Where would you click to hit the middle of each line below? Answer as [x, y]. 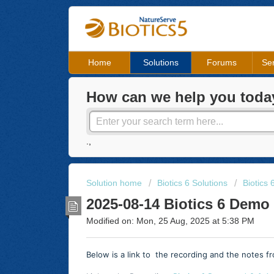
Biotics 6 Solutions [192, 183]
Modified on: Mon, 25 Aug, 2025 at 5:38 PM [170, 220]
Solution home [115, 183]
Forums [222, 63]
